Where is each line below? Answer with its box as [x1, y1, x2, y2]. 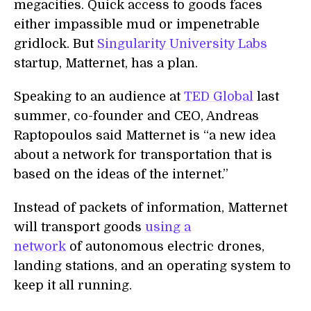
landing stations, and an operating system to [14, 259, 291, 274]
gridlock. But [14, 37, 97, 51]
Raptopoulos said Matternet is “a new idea [14, 128, 276, 143]
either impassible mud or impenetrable [14, 17, 260, 32]
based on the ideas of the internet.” [14, 167, 228, 182]
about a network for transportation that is [14, 148, 272, 162]
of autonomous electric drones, [66, 239, 264, 254]
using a [145, 220, 191, 235]
